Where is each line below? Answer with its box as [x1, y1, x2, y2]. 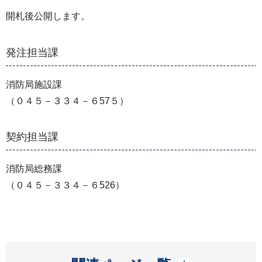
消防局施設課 [6, 79, 62, 89]
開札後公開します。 [6, 11, 90, 22]
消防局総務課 [6, 164, 62, 174]
